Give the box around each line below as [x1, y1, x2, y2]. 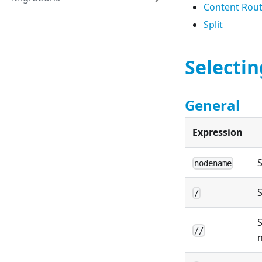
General [185, 95, 240, 115]
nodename [194, 158, 232, 168]
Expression [192, 126, 243, 139]
